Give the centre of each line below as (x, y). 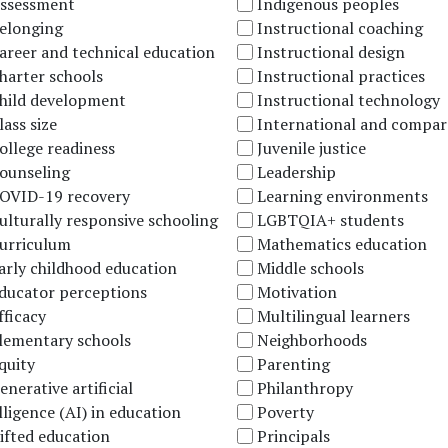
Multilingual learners (334, 315)
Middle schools (311, 267)
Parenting (294, 363)
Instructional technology (349, 99)
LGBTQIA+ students (331, 219)
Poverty (286, 411)
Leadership (297, 171)
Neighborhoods (312, 339)
